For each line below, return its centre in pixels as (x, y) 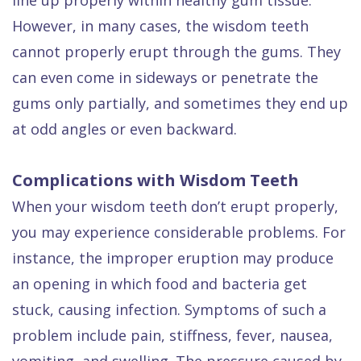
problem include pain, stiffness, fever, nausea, (172, 335)
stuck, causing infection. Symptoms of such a (169, 309)
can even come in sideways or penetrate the (165, 77)
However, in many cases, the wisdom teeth (160, 25)
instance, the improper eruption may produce (173, 257)
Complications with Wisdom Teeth (156, 180)
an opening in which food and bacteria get (160, 283)
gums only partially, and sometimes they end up (180, 103)
